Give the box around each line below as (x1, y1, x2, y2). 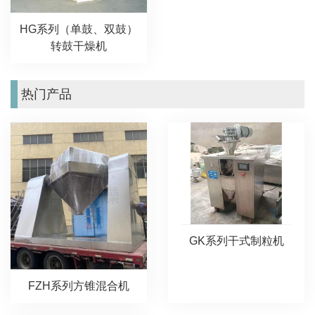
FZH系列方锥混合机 (28, 280, 129, 292)
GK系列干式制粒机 (188, 235, 284, 247)
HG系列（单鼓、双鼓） (20, 22, 138, 35)
